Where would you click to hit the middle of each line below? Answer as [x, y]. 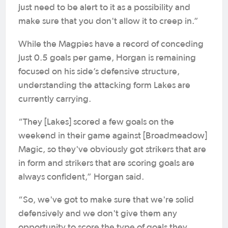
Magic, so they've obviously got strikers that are [112, 150]
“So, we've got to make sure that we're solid [106, 200]
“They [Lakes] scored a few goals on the [96, 122]
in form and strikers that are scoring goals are [106, 163]
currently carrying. [55, 99]
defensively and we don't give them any [98, 214]
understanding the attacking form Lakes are [104, 85]
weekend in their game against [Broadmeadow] [113, 136]
